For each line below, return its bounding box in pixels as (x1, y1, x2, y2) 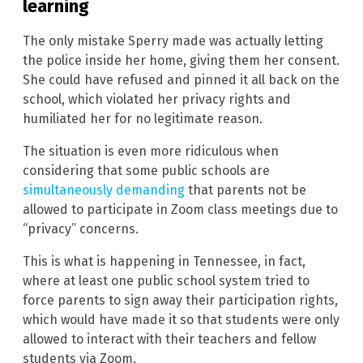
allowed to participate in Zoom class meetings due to (23, 201, 338, 217)
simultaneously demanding (23, 181, 185, 198)
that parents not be (185, 181, 306, 198)
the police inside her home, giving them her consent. (23, 52, 340, 68)
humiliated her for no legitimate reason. (23, 110, 263, 126)
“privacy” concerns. (23, 220, 139, 237)
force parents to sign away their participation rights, (23, 292, 338, 308)
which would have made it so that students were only (23, 311, 340, 327)
